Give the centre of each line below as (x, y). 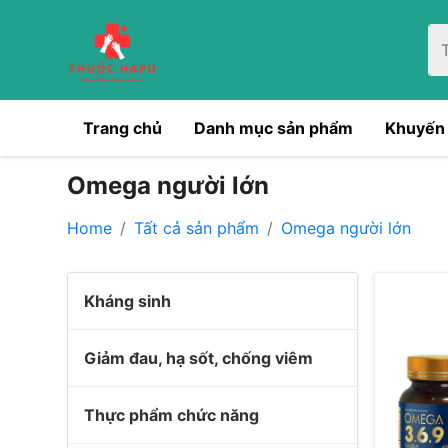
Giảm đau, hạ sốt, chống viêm (198, 358)
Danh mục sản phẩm (273, 128)
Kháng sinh (127, 301)
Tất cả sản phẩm (196, 228)
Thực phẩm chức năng (171, 415)
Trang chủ (122, 128)
